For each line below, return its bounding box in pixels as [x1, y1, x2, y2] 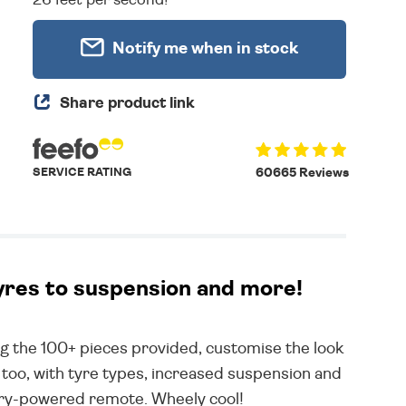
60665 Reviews [255, 167, 349, 179]
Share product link [60, 95, 196, 111]
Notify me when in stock [109, 41, 299, 57]
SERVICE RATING [33, 167, 132, 179]
